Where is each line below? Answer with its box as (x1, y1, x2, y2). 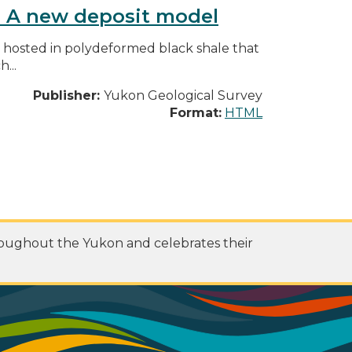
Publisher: (33, 87, 104, 103)
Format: (170, 104, 222, 120)
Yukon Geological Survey (104, 87, 262, 103)
